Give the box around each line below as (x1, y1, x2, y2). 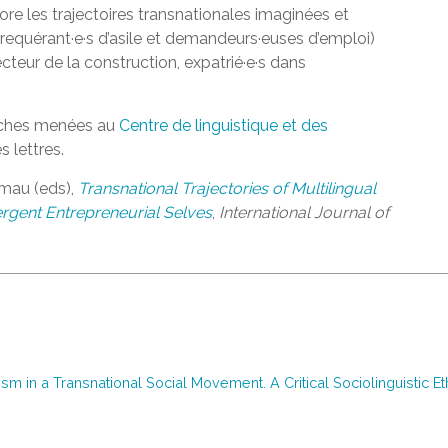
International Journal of (219, 203, 389, 222)
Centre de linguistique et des (119, 116, 328, 135)
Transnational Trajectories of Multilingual (78, 179, 376, 198)
